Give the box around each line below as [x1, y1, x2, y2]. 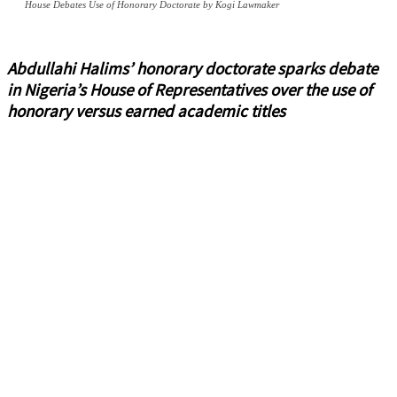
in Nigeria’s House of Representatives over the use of [7, 79, 372, 101]
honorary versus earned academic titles [7, 100, 285, 122]
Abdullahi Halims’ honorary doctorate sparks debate [7, 58, 378, 80]
